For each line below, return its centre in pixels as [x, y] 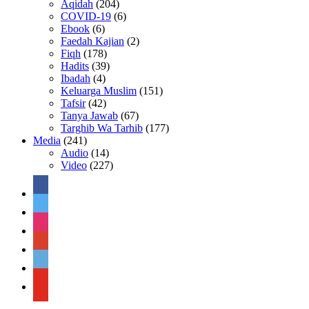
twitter [46, 206]
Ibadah [76, 78]
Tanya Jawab [89, 115]
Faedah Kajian [92, 41]
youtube [50, 281]
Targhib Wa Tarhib [102, 128]
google [47, 243]
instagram [53, 225]
